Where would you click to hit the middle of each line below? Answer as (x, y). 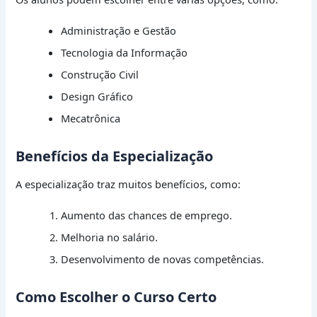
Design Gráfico (97, 97)
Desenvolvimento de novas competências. (163, 259)
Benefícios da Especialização (115, 156)
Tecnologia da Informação (125, 53)
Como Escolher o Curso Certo (116, 297)
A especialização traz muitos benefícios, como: (128, 184)
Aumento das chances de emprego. (147, 215)
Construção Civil (100, 75)
